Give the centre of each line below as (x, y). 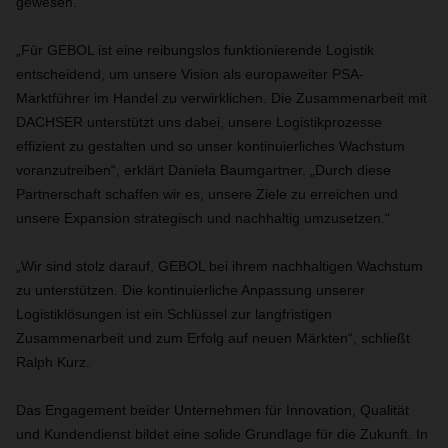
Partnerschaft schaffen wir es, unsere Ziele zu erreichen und (207, 194)
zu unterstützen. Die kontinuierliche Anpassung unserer (190, 290)
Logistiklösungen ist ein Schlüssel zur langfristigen (174, 314)
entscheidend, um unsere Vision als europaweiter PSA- (190, 74)
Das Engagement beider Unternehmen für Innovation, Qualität (212, 410)
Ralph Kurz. (53, 362)
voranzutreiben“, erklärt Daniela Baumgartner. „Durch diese (203, 170)
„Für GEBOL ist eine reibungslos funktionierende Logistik (195, 50)
